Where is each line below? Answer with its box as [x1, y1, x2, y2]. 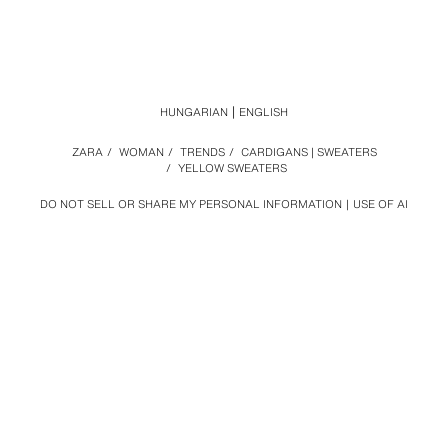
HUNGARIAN [160, 104, 228, 120]
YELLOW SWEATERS [177, 160, 287, 176]
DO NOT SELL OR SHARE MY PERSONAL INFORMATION [40, 196, 342, 212]
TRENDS [179, 144, 225, 160]
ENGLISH [239, 104, 288, 120]
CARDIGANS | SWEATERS [240, 144, 377, 160]
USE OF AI [353, 196, 408, 212]
